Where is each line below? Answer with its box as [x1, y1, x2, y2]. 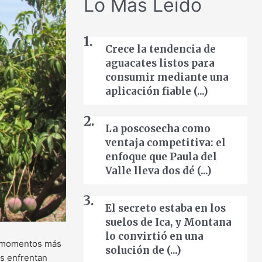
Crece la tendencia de [105, 43, 216, 56]
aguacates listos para [105, 57, 215, 70]
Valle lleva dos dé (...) [105, 164, 212, 178]
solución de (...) [105, 244, 181, 257]
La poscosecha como [105, 122, 211, 136]
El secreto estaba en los [105, 202, 226, 215]
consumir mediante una [105, 71, 229, 84]
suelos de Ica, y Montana [105, 216, 232, 229]
